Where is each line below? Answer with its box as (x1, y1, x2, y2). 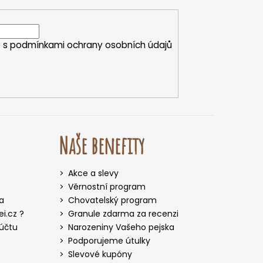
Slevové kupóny (68, 248, 132, 260)
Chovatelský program (68, 194, 157, 206)
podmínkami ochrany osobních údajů (9, 39, 172, 52)
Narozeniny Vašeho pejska (68, 221, 174, 233)
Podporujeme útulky (68, 234, 150, 247)
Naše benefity (59, 130, 144, 160)
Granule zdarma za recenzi (68, 207, 178, 220)
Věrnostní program (68, 180, 146, 193)
